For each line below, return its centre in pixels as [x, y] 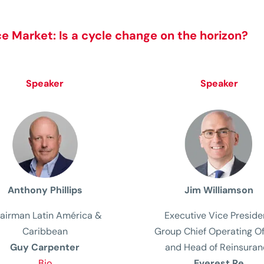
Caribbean [45, 231]
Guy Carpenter [45, 247]
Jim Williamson [219, 190]
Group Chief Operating [204, 231]
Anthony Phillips [45, 190]
